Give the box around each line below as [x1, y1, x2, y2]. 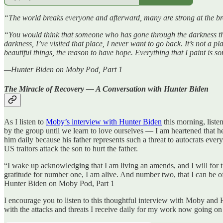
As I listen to [4, 117, 46, 126]
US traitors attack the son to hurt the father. [4, 144, 138, 153]
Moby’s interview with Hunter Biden [46, 117, 162, 126]
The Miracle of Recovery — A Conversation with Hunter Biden [4, 84, 209, 93]
